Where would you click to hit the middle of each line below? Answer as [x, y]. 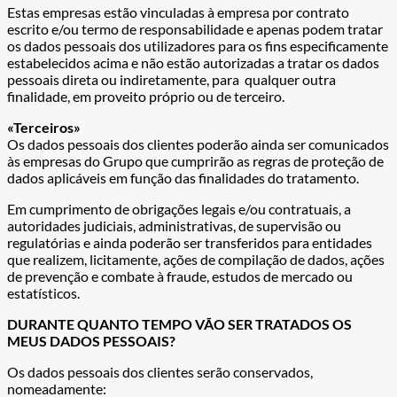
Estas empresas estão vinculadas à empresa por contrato [178, 12]
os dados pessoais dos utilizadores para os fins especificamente [198, 45]
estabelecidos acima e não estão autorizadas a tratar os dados [193, 62]
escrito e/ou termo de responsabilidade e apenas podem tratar [195, 28]
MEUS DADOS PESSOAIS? [91, 340]
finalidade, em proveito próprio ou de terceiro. [146, 96]
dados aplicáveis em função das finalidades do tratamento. [183, 177]
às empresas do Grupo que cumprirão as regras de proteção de [195, 160]
